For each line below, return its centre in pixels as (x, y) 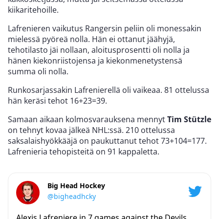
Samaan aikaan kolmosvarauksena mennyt (88, 119)
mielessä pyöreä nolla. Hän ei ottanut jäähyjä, (91, 39)
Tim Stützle (189, 119)
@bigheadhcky (72, 196)
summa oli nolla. (38, 71)
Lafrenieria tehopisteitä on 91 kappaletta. (84, 151)
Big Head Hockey (76, 185)
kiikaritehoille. (33, 10)
